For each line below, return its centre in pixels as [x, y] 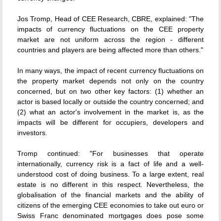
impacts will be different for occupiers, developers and [110, 122]
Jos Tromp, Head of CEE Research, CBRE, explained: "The [110, 19]
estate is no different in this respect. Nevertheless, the [110, 184]
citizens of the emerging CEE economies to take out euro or [110, 205]
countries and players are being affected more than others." [110, 50]
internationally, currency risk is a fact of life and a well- [110, 164]
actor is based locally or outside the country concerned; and [110, 102]
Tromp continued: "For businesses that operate [110, 153]
